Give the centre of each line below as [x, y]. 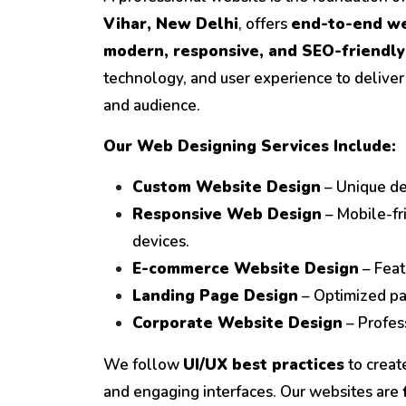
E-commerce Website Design [246, 269]
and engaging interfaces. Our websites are [253, 392]
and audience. [152, 106]
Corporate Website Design [237, 324]
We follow [143, 365]
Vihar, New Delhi [171, 24]
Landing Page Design [215, 296]
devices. [161, 242]
